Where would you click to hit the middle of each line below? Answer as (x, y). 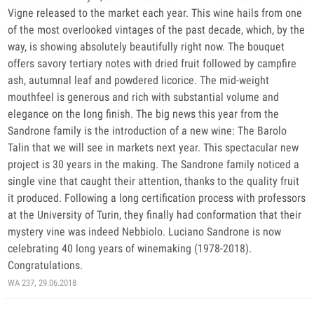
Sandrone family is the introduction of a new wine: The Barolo (147, 131)
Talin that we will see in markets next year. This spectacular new (153, 148)
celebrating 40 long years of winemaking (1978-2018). (130, 248)
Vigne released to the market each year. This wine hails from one (155, 13)
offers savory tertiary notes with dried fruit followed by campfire (152, 63)
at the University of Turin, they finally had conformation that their (155, 215)
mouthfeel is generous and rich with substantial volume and (143, 97)
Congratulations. (45, 265)
